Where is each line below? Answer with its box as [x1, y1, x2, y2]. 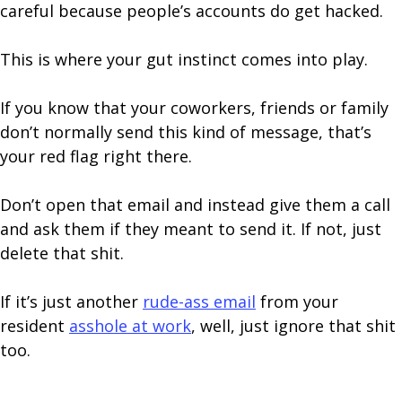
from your [256, 291, 338, 312]
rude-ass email [143, 291, 256, 312]
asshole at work [69, 315, 191, 336]
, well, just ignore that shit [191, 315, 396, 336]
